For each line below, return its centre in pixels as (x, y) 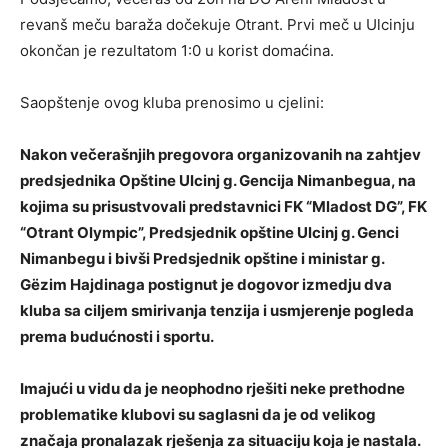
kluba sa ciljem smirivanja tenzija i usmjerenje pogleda (217, 310)
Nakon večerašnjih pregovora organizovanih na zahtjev (220, 154)
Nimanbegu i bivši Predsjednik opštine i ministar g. (202, 258)
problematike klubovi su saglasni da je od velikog (198, 414)
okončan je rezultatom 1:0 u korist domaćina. (177, 50)
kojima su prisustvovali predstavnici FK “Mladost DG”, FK (223, 206)
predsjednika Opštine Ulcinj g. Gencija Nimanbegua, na (218, 180)
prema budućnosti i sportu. (117, 336)
